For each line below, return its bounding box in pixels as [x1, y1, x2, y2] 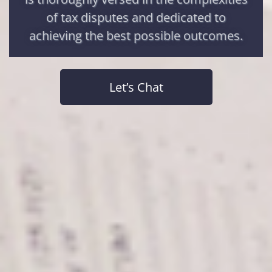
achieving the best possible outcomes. [29, 27, 243, 44]
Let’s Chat [109, 79, 163, 95]
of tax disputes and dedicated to [46, 9, 226, 25]
